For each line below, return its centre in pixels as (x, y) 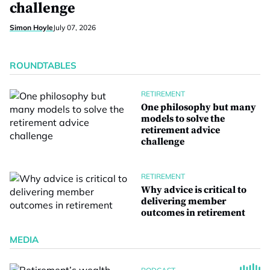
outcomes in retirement (193, 213)
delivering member (184, 201)
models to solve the (183, 119)
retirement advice (181, 130)
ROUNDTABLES (43, 65)
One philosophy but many (199, 107)
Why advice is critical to (194, 190)
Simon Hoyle (31, 27)
